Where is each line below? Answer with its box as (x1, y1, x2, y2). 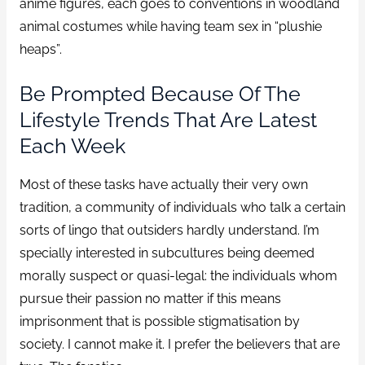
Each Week (19, 134, 125, 159)
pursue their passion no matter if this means (19, 290, 281, 306)
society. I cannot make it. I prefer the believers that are (19, 336, 340, 352)
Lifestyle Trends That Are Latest (19, 108, 317, 133)
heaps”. (19, 41, 62, 57)
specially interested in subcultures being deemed (19, 244, 314, 261)
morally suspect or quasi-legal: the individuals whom (19, 267, 337, 284)
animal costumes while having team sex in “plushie (19, 18, 322, 34)
